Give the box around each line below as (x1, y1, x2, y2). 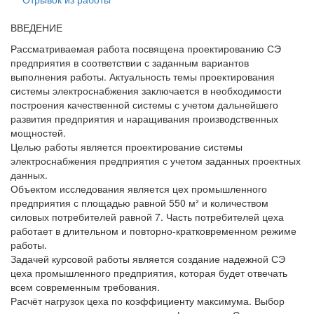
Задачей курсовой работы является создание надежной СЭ (11, 252, 285, 266)
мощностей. (11, 125, 66, 139)
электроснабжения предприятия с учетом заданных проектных (11, 153, 301, 168)
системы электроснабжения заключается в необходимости (11, 83, 282, 97)
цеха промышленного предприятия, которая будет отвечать (11, 266, 287, 280)
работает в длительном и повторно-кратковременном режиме (11, 224, 296, 238)
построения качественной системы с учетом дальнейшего (11, 97, 278, 111)
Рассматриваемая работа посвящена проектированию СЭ (11, 41, 281, 55)
